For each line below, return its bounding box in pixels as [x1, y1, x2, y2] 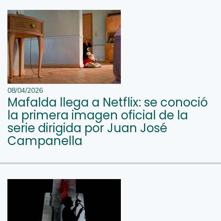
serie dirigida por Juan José [7, 119, 167, 136]
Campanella [7, 132, 82, 149]
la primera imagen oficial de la [7, 107, 188, 123]
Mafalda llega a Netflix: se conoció [7, 94, 208, 110]
